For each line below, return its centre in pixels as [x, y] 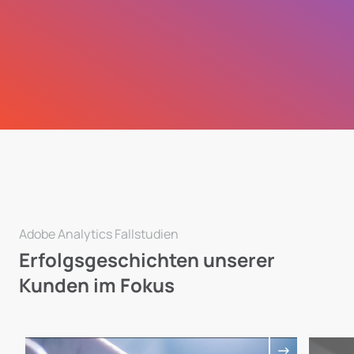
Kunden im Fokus [97, 285]
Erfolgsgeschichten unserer [147, 260]
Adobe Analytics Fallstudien [99, 234]
